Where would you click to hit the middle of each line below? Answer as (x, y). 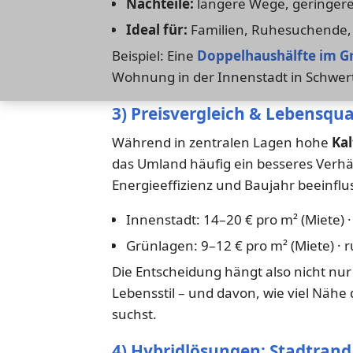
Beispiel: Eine (154, 55)
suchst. (134, 314)
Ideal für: (156, 29)
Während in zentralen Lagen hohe (222, 143)
